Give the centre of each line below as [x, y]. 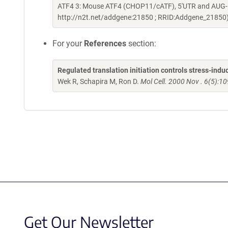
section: [141, 44]
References [105, 44]
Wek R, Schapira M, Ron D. [99, 81]
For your [68, 44]
